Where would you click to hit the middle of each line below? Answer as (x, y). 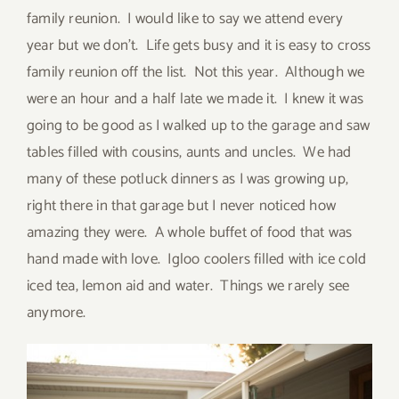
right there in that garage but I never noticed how (182, 205)
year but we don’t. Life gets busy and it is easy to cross (199, 45)
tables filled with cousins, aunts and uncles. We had (189, 152)
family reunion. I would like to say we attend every (185, 18)
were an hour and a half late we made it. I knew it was (195, 98)
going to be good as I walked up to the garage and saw (199, 125)
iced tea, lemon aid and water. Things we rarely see (188, 285)
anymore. (57, 312)
